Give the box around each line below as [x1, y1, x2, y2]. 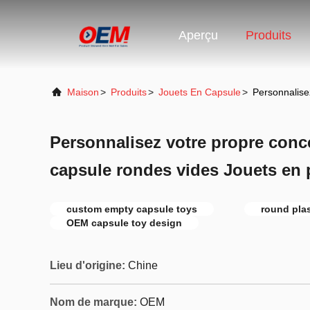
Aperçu [179, 28, 218, 43]
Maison [67, 86, 99, 98]
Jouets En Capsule [158, 86, 241, 98]
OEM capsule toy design [66, 217, 182, 228]
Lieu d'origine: [50, 259, 125, 271]
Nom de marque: [50, 296, 137, 308]
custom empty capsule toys [66, 203, 197, 215]
